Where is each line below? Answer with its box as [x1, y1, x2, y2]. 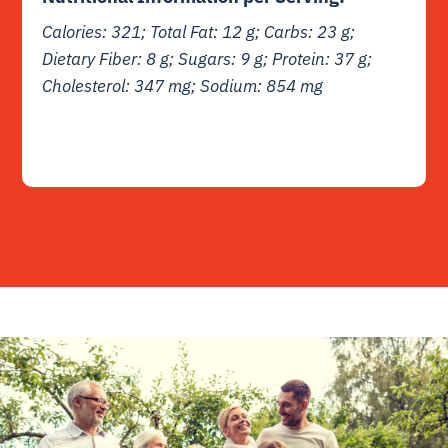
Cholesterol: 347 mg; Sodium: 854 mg [42, 75, 324, 98]
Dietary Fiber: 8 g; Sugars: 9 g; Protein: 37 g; [42, 48, 373, 71]
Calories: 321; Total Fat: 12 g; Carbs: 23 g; [42, 21, 356, 44]
